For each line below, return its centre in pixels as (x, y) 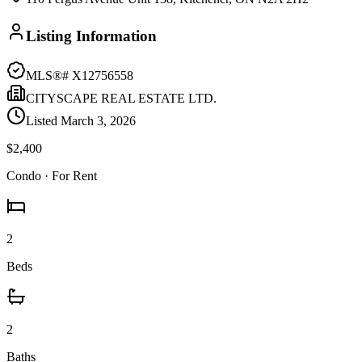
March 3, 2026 (98, 120)
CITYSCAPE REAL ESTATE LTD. (121, 98)
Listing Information (91, 36)
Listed (43, 120)
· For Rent (69, 175)
